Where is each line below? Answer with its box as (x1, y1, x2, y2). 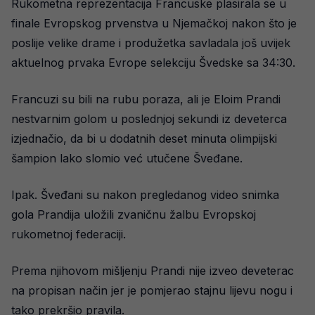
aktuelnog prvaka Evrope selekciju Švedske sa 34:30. (11, 56, 295, 70)
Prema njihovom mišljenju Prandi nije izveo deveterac (11, 264, 294, 278)
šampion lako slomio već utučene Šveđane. (11, 151, 243, 165)
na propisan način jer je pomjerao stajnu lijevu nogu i (11, 283, 292, 297)
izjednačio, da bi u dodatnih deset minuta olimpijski (11, 131, 277, 146)
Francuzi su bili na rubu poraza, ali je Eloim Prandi (11, 92, 281, 106)
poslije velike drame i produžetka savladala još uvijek (11, 36, 290, 50)
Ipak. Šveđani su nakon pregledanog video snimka (11, 188, 279, 202)
